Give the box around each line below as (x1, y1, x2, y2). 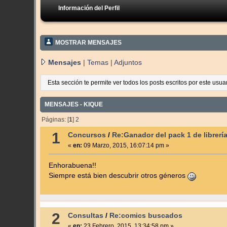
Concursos (67, 131, 106, 139)
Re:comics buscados (109, 211, 182, 219)
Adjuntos (114, 58, 142, 66)
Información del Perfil (58, 5, 120, 12)
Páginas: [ (41, 116, 69, 123)
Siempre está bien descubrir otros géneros (48, 171, 187, 179)
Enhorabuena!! (48, 161, 96, 169)
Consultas (67, 211, 103, 219)
